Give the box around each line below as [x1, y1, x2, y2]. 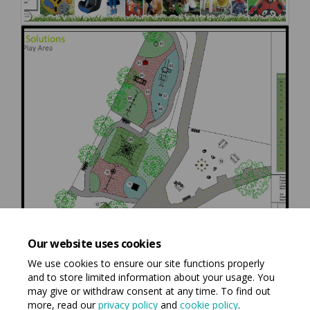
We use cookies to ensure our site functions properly [28, 257, 264, 270]
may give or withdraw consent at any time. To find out [28, 284, 271, 298]
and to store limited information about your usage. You [28, 271, 275, 284]
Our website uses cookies [28, 236, 161, 251]
